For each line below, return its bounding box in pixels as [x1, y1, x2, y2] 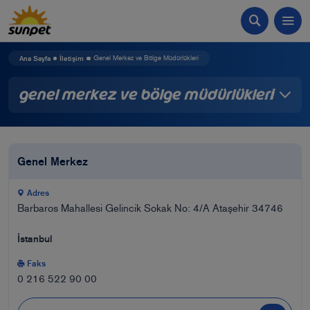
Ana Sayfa [19, 54, 51, 63]
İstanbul [17, 233, 53, 245]
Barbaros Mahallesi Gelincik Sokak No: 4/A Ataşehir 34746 [17, 202, 283, 215]
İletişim [60, 54, 84, 63]
